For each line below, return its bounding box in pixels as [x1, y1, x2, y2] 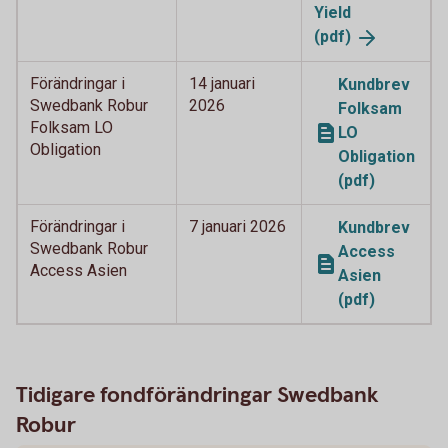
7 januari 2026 [189, 216, 286, 236]
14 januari [189, 73, 255, 93]
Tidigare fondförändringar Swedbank [16, 380, 379, 410]
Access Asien [30, 260, 127, 280]
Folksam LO [30, 117, 113, 137]
